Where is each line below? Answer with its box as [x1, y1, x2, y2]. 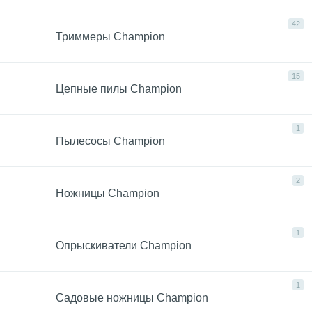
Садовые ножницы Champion [56, 291, 208, 304]
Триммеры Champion [56, 30, 165, 42]
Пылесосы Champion [56, 134, 165, 147]
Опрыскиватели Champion [56, 239, 192, 251]
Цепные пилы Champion [56, 82, 182, 95]
